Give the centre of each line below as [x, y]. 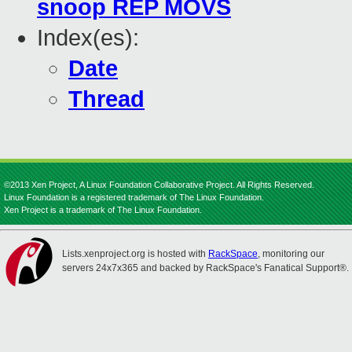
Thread [106, 99]
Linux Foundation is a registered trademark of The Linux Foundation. [134, 197]
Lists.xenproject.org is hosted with [135, 254]
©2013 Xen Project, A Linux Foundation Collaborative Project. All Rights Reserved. [159, 185]
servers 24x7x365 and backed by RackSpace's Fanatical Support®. [205, 268]
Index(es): [88, 38]
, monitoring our [291, 254]
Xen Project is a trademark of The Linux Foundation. [103, 210]
